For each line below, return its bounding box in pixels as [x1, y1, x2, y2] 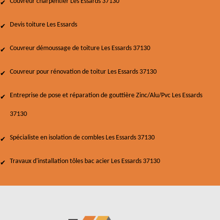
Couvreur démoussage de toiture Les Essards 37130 [10, 45, 150, 52]
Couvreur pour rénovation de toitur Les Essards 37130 [10, 68, 157, 76]
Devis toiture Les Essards [10, 21, 77, 28]
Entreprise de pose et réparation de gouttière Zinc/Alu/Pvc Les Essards [10, 92, 202, 99]
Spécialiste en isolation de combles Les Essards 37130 [10, 134, 155, 141]
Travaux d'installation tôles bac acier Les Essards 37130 [10, 158, 160, 165]
